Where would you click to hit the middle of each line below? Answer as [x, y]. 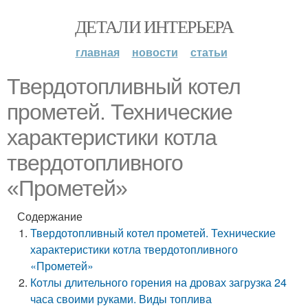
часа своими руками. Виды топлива [121, 299]
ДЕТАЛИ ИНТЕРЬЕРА [154, 26]
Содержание [50, 216]
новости [155, 52]
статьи [209, 52]
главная [97, 52]
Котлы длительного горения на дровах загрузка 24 [159, 282]
